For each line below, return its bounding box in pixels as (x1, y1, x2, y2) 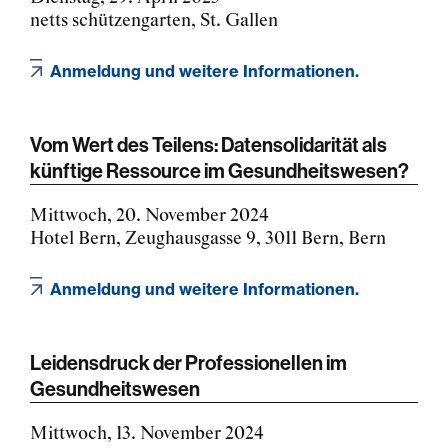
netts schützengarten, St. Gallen (30, 9, 278, 32)
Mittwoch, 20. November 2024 (30, 204, 269, 227)
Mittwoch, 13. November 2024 (30, 422, 264, 445)
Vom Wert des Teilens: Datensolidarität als (30, 131, 387, 157)
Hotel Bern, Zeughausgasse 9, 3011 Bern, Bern (30, 227, 386, 250)
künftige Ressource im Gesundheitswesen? (30, 157, 409, 183)
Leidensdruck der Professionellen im (30, 349, 347, 375)
